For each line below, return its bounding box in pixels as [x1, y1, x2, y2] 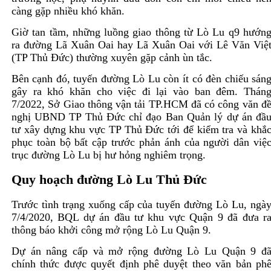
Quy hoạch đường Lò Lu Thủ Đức [11, 172, 207, 188]
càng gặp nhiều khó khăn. [11, 4, 125, 17]
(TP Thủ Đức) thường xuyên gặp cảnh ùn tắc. [11, 51, 212, 64]
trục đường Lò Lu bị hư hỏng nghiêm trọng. [11, 148, 209, 161]
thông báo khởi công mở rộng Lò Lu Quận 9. [11, 223, 211, 236]
